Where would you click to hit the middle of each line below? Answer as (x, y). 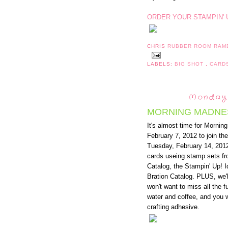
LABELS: (161, 64)
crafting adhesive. (173, 207)
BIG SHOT (190, 64)
